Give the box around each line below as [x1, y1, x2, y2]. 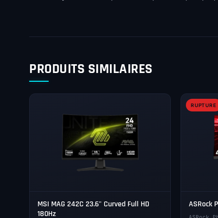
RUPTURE [191, 102, 217, 109]
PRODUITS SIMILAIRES [29, 60, 153, 78]
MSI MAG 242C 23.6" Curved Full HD [37, 199, 149, 210]
